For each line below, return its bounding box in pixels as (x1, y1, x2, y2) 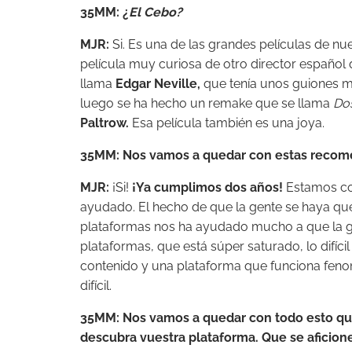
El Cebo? (129, 4, 182, 20)
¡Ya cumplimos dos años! (132, 179, 283, 195)
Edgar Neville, (112, 75, 200, 91)
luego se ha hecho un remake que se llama (80, 95, 333, 111)
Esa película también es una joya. (129, 115, 324, 130)
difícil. (80, 277, 112, 293)
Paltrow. (80, 115, 129, 130)
